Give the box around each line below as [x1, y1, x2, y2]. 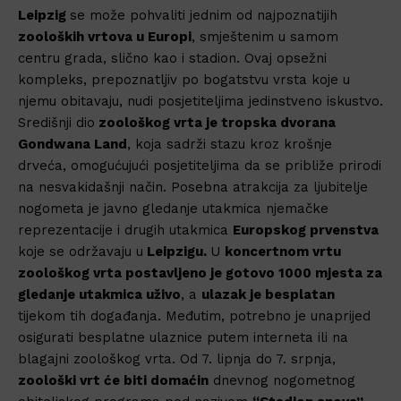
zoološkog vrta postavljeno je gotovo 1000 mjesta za [18, 264, 382, 281]
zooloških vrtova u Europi [18, 28, 192, 45]
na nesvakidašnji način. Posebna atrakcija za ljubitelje [18, 178, 368, 195]
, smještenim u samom [192, 28, 338, 45]
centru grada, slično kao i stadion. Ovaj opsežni [18, 49, 327, 66]
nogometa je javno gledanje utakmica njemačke [18, 200, 328, 217]
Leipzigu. [143, 243, 210, 260]
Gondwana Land [18, 135, 127, 152]
